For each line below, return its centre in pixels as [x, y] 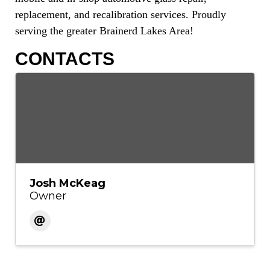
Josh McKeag [67, 183]
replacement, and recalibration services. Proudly [121, 14]
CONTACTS [65, 59]
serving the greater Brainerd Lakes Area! [104, 31]
